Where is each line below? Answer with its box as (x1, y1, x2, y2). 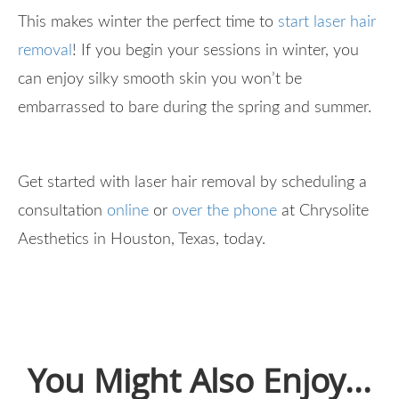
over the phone (172, 202, 277, 219)
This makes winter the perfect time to (18, 13, 278, 30)
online (107, 202, 149, 219)
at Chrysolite (277, 202, 369, 219)
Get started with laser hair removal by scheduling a (18, 174, 367, 191)
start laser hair (278, 13, 376, 30)
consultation (18, 202, 107, 219)
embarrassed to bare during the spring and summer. (18, 99, 376, 116)
